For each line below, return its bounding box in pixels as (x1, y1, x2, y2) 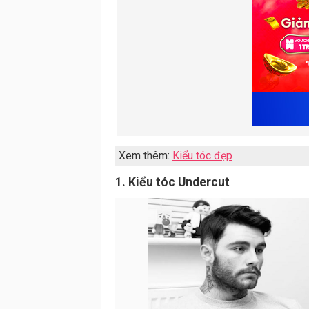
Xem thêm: (119, 149, 172, 162)
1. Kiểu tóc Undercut (115, 175, 230, 189)
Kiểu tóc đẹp (172, 149, 232, 162)
